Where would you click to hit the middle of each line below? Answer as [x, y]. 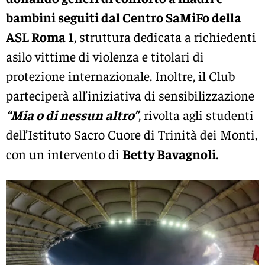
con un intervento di [64, 153]
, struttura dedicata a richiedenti [165, 36]
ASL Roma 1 [40, 36]
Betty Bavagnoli [169, 153]
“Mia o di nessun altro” [72, 114]
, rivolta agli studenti [196, 114]
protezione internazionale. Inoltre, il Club [120, 75]
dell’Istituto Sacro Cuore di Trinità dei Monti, [132, 134]
